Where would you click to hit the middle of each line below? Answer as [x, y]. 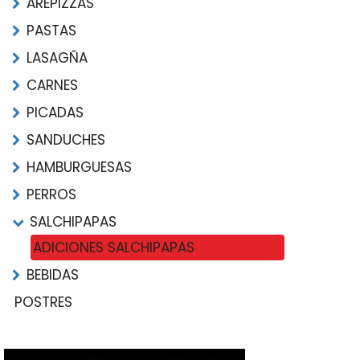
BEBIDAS [53, 275]
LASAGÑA [57, 58]
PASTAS [51, 31]
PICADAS [55, 112]
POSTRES [43, 302]
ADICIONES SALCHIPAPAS [113, 247]
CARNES [52, 85]
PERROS [51, 194]
